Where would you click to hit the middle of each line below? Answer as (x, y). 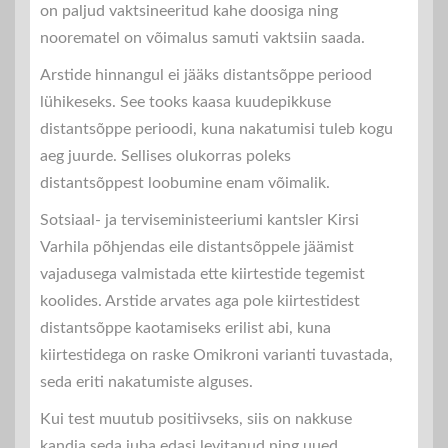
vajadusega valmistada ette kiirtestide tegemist (202, 273)
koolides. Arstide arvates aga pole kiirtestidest (200, 300)
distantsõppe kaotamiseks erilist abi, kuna (185, 327)
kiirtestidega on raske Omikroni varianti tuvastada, (216, 354)
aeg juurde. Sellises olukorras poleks (165, 155)
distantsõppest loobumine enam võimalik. (185, 182)
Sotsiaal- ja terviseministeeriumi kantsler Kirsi (199, 219)
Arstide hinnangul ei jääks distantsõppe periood (206, 74)
